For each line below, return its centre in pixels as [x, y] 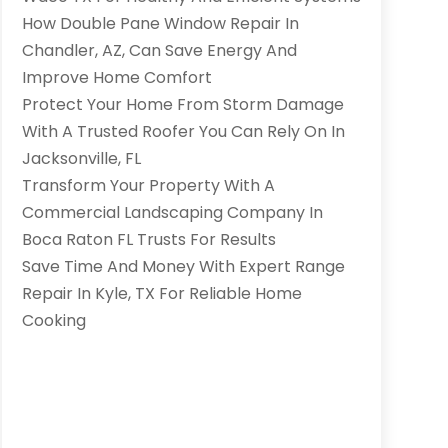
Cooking [53, 321]
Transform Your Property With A [148, 186]
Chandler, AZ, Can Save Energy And [159, 51]
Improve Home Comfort [116, 78]
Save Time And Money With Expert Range [183, 267]
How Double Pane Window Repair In [160, 24]
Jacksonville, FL [81, 159]
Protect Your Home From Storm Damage [182, 105]
